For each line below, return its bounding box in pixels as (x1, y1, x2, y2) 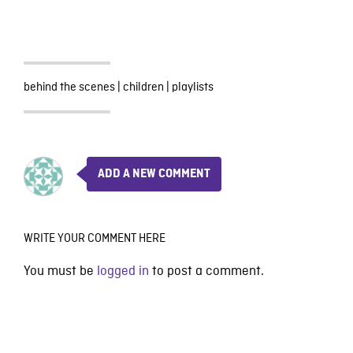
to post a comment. (148, 262, 264, 280)
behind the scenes (23, 79, 115, 95)
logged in (96, 262, 149, 280)
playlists (171, 79, 214, 95)
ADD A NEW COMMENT (97, 167, 210, 180)
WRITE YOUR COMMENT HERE (23, 230, 165, 247)
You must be (23, 262, 97, 280)
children (122, 79, 164, 95)
